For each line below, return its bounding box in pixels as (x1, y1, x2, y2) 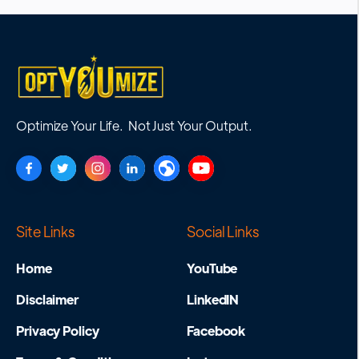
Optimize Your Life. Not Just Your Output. (16, 116, 252, 134)
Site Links (16, 221, 75, 240)
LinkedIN (187, 290, 240, 308)
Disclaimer (16, 290, 79, 308)
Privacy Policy (16, 321, 99, 339)
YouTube (187, 259, 238, 276)
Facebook (187, 321, 246, 339)
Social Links (187, 221, 259, 240)
